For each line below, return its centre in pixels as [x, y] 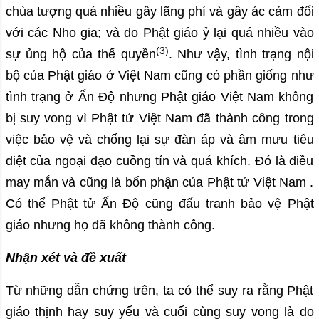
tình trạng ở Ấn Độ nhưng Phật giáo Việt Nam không [159, 97]
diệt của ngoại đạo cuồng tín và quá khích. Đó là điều [159, 161]
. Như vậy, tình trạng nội [241, 54]
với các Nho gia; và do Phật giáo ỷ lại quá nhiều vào [159, 33]
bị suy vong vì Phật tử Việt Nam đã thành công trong [159, 119]
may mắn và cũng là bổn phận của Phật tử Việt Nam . [159, 183]
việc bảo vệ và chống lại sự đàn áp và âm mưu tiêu [159, 140]
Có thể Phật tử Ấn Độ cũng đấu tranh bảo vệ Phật [159, 204]
